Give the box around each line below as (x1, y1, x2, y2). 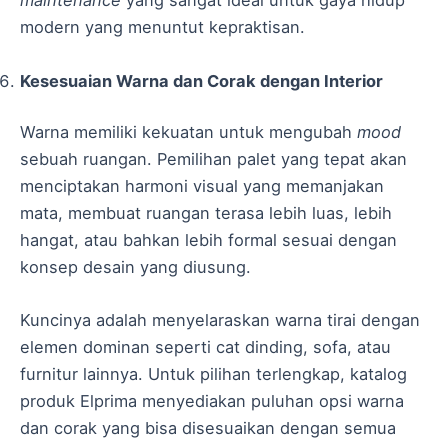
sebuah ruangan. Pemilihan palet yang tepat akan (20, 149, 407, 170)
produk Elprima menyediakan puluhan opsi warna (20, 391, 404, 412)
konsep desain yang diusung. (20, 257, 251, 278)
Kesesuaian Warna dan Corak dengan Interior (20, 70, 383, 91)
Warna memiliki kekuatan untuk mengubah (20, 122, 357, 143)
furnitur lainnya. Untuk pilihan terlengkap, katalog (20, 364, 407, 385)
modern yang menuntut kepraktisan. (20, 17, 305, 38)
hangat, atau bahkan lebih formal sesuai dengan (20, 230, 397, 251)
